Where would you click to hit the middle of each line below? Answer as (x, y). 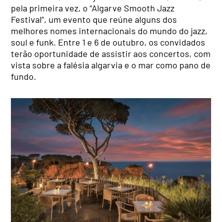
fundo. (24, 77)
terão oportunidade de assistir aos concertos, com (111, 54)
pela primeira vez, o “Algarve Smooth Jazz (93, 8)
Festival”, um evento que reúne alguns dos (94, 20)
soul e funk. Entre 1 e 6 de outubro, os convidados (108, 42)
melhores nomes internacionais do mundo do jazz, (110, 31)
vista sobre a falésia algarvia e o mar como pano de (111, 65)
